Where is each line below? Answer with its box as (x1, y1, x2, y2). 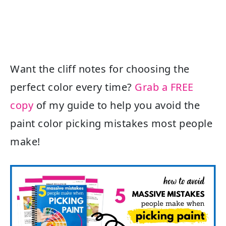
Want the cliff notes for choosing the (10, 62, 190, 76)
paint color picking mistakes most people (10, 116, 212, 130)
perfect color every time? (10, 80, 135, 94)
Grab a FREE (135, 80, 194, 94)
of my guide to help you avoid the (33, 98, 200, 112)
